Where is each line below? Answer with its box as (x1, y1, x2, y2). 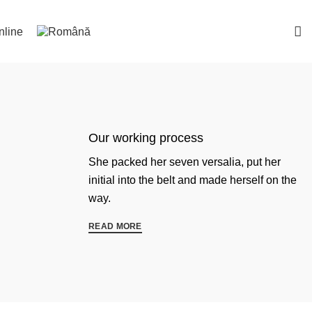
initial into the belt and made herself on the (88, 173, 297, 186)
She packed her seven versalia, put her (88, 155, 281, 168)
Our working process (88, 130, 203, 145)
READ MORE (88, 221, 142, 232)
